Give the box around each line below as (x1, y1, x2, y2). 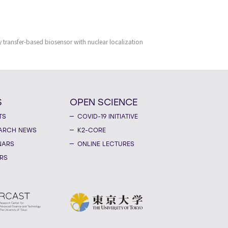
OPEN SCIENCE (70, 97, 138, 108)
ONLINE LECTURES (77, 140, 135, 148)
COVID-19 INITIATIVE (77, 113, 138, 120)
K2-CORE (77, 127, 106, 134)
